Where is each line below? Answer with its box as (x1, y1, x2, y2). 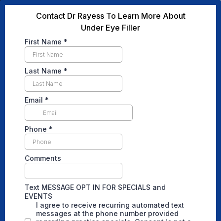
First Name (25, 37, 64, 46)
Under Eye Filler (81, 23, 140, 33)
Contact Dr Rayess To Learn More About (36, 11, 185, 21)
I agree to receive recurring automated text (36, 201, 184, 209)
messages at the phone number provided (36, 209, 179, 218)
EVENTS (25, 192, 54, 200)
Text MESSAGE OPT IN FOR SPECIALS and (25, 183, 166, 191)
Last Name (25, 67, 64, 75)
